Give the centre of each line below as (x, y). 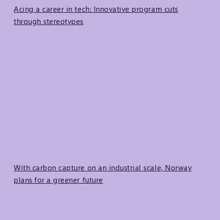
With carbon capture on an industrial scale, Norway (103, 167)
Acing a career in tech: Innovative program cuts (96, 9)
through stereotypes (49, 21)
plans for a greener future (58, 179)
